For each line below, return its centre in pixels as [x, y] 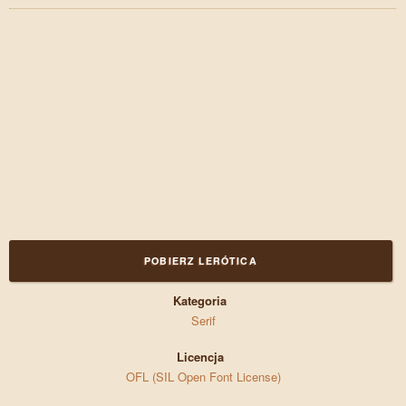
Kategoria [200, 301]
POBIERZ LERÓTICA [201, 261]
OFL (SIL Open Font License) [203, 377]
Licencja [200, 357]
